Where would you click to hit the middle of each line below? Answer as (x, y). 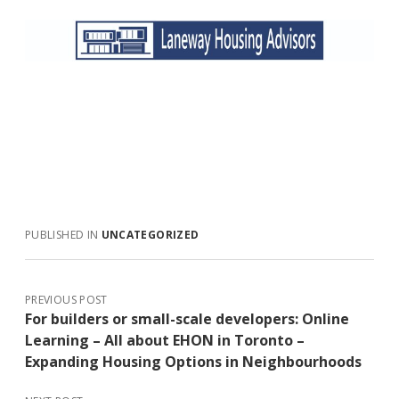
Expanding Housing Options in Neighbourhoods (193, 362)
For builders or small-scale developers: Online (187, 319)
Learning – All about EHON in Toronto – (165, 341)
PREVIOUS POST (66, 300)
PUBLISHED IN (63, 235)
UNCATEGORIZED (150, 235)
